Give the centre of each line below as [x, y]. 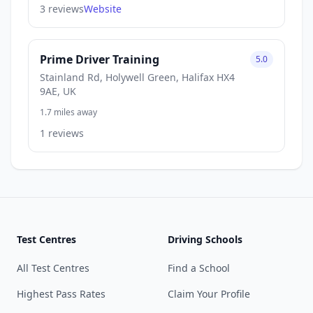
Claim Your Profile [209, 294]
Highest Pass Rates [61, 294]
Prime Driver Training [100, 59]
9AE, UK [58, 91]
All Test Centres [53, 268]
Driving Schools [205, 239]
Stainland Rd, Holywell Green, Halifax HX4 [137, 77]
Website [103, 8]
